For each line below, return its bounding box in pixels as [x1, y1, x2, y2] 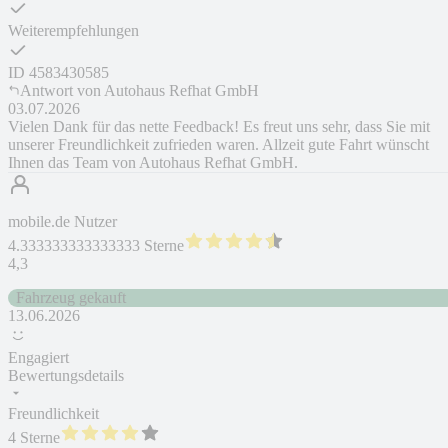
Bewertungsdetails [8, 367, 124, 385]
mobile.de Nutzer [8, 213, 117, 231]
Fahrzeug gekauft [16, 289, 126, 307]
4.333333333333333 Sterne [8, 237, 184, 255]
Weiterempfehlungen [8, 22, 139, 40]
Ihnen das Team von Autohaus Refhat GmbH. [8, 154, 298, 172]
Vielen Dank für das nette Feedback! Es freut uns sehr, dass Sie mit [8, 118, 430, 136]
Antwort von [20, 82, 101, 100]
